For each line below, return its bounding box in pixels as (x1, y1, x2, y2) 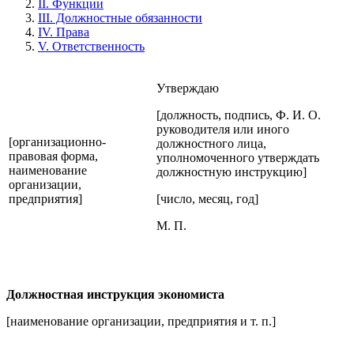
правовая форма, (9, 149, 98, 164)
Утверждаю (156, 81, 219, 96)
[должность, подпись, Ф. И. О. (156, 108, 321, 122)
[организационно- (9, 135, 106, 149)
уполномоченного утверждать (156, 151, 319, 165)
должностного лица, (156, 137, 266, 151)
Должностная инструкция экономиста (6, 288, 224, 302)
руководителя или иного (156, 122, 289, 137)
